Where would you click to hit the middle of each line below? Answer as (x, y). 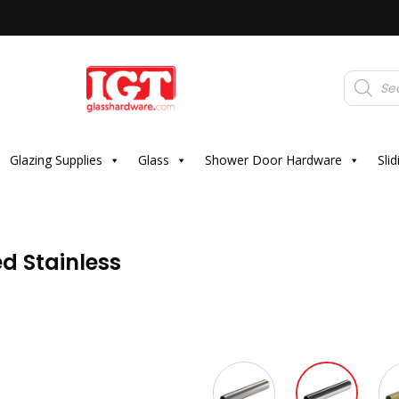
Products (369, 75)
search (363, 87)
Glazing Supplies (56, 160)
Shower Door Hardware (273, 160)
